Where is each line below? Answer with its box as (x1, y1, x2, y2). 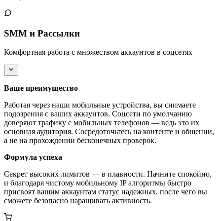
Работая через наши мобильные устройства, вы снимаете (4, 100, 196, 109)
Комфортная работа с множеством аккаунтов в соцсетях (4, 48, 192, 57)
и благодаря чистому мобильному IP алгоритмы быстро (4, 178, 191, 187)
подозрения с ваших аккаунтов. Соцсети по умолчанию (4, 109, 192, 118)
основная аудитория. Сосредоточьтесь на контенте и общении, (4, 127, 214, 136)
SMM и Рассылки (4, 28, 80, 38)
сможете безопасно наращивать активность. (4, 196, 152, 205)
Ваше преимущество (4, 83, 78, 92)
